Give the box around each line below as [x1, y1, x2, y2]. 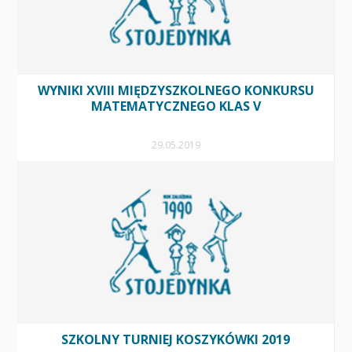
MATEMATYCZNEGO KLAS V [90, 97, 261, 115]
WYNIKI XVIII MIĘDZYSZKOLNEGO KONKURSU [37, 81, 314, 99]
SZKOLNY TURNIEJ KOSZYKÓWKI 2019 [61, 330, 291, 348]
